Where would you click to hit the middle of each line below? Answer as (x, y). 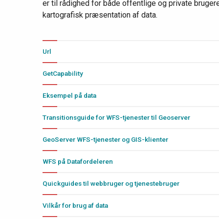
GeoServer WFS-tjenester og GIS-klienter (105, 139)
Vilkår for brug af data (75, 205)
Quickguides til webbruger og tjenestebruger (111, 183)
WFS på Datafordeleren (78, 161)
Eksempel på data (69, 95)
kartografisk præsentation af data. (100, 15)
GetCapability (63, 73)
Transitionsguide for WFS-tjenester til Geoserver (116, 117)
